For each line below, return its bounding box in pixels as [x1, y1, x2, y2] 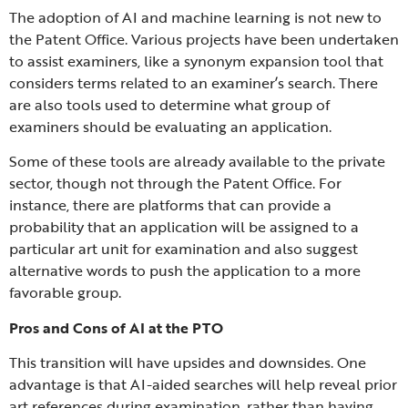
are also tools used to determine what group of [9, 94, 330, 117]
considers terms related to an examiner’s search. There [9, 72, 378, 95]
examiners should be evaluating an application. [9, 116, 331, 138]
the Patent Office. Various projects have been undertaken [9, 28, 399, 51]
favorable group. [9, 281, 121, 304]
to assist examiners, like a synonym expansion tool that [9, 50, 383, 73]
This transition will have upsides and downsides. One [9, 352, 366, 374]
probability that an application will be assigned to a [9, 216, 359, 239]
